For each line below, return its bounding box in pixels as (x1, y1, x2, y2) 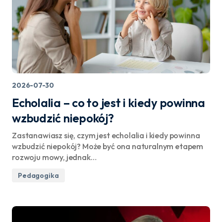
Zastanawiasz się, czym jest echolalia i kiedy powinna (12, 130, 200, 140)
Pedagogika (18, 171, 59, 180)
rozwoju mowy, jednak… (12, 152, 97, 162)
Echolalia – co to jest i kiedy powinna (12, 95, 205, 110)
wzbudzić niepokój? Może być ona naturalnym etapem (12, 141, 204, 151)
